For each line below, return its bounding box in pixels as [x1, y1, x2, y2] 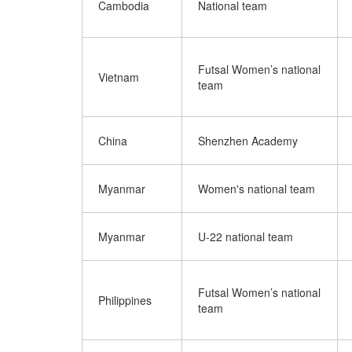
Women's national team [198, 181, 315, 196]
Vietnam [98, 69, 139, 85]
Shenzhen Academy [198, 133, 298, 148]
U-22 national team [198, 229, 293, 244]
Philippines [98, 292, 152, 308]
